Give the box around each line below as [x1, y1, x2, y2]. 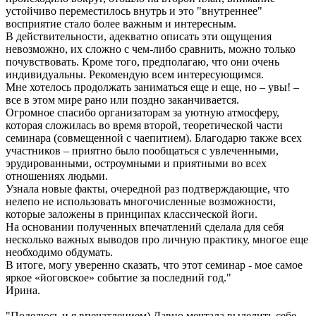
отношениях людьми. [6, 170, 108, 183]
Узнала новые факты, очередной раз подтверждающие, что [6, 183, 289, 195]
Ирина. [6, 284, 40, 297]
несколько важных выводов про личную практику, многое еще [6, 233, 308, 246]
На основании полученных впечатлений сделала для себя [6, 221, 284, 233]
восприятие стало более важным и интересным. [6, 18, 236, 30]
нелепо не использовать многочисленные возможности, [6, 195, 276, 208]
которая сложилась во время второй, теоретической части [6, 119, 283, 132]
